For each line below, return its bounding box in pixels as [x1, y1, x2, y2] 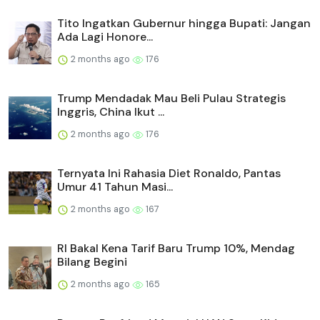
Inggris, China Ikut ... [57, 104, 164, 120]
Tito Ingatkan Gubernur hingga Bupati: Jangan [57, 16, 311, 31]
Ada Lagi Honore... [57, 29, 153, 45]
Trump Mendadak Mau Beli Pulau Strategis [57, 91, 286, 106]
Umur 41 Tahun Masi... [57, 179, 173, 195]
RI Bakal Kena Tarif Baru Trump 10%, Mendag [57, 241, 295, 256]
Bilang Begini [57, 254, 127, 270]
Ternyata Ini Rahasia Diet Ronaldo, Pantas [57, 166, 281, 181]
